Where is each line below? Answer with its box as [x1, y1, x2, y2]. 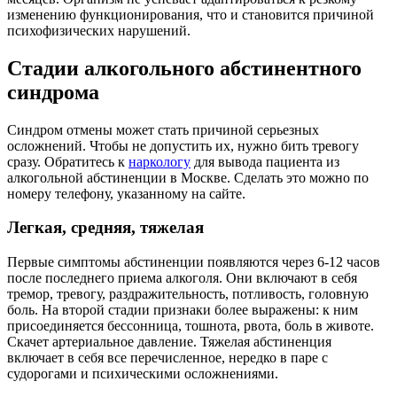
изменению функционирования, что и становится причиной [7, 6, 374, 22]
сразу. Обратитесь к [7, 153, 128, 169]
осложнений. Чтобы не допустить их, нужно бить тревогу [7, 137, 359, 153]
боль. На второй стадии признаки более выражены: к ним [7, 302, 358, 318]
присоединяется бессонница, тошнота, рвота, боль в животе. [7, 318, 374, 334]
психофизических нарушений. [7, 22, 194, 38]
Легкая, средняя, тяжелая [7, 218, 204, 237]
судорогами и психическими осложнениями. [7, 366, 282, 382]
